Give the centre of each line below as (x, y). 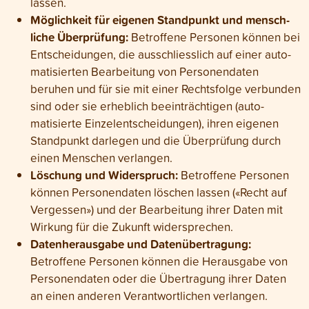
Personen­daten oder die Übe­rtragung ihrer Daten (158, 278)
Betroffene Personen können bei (214, 37)
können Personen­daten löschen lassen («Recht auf (159, 192)
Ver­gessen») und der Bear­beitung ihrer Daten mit (157, 209)
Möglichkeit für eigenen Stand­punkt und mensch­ (160, 20)
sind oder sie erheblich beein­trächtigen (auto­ (147, 106)
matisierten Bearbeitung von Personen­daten (144, 71)
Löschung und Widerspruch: (104, 175)
